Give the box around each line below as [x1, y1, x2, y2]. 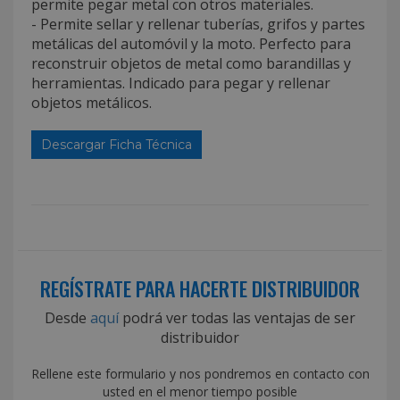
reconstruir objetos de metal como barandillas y [31, 53, 351, 73]
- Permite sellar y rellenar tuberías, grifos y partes [31, 13, 365, 34]
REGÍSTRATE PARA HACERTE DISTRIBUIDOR [40, 273, 360, 303]
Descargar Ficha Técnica [41, 136, 192, 153]
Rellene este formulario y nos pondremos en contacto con [30, 364, 370, 382]
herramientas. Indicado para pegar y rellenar [31, 72, 330, 93]
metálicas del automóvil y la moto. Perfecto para [31, 33, 351, 54]
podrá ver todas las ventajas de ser [119, 307, 355, 328]
